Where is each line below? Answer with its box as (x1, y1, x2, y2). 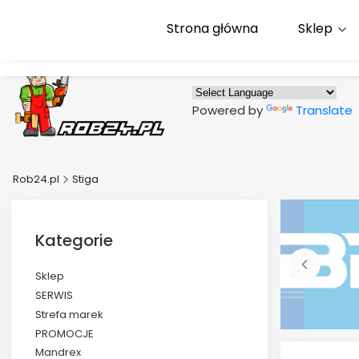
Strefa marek (35, 306, 103, 322)
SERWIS (35, 288, 73, 304)
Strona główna (167, 19, 259, 38)
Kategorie (35, 228, 113, 252)
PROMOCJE (35, 325, 94, 341)
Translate (296, 102, 353, 119)
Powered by (192, 102, 266, 119)
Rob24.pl (13, 171, 59, 188)
